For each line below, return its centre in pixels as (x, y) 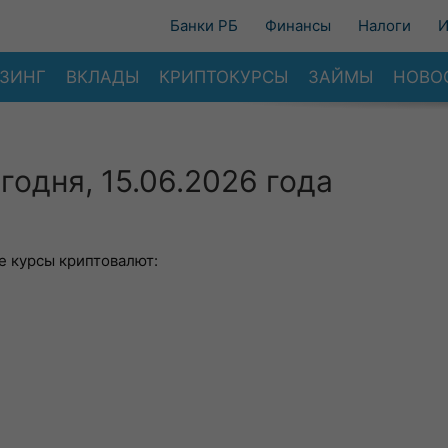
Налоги (384, 25)
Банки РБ (204, 25)
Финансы (298, 25)
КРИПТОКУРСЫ (223, 76)
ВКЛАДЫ (102, 76)
